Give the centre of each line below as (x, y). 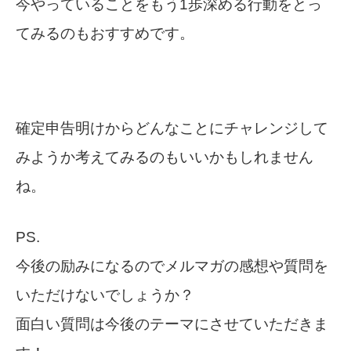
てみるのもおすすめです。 (105, 34)
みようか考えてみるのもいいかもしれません (165, 157)
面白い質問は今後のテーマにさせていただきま (172, 324)
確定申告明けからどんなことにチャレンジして (172, 128)
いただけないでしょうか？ (105, 295)
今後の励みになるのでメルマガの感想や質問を (172, 266)
